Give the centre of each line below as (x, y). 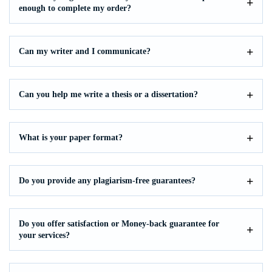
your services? (44, 235)
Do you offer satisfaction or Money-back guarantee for (119, 224)
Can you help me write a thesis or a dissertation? (108, 94)
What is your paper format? (71, 138)
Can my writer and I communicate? (85, 51)
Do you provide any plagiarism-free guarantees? (107, 181)
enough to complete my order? (75, 8)
